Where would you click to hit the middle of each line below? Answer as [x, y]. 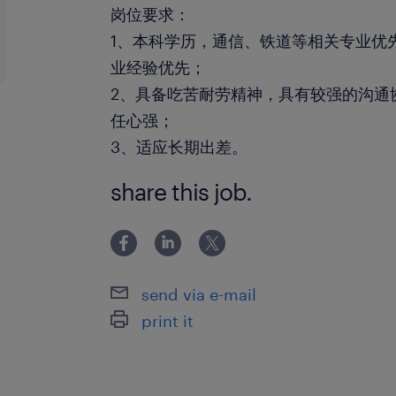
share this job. [182, 191]
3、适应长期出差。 [179, 147]
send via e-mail [199, 294]
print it [168, 320]
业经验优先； [159, 67]
